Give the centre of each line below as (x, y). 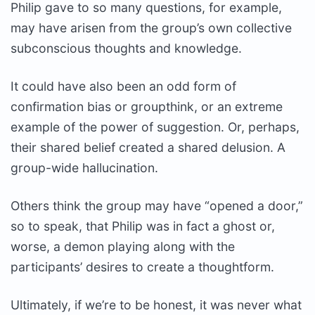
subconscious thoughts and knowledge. (126, 48)
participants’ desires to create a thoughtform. (142, 266)
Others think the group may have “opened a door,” (157, 205)
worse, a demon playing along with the (123, 246)
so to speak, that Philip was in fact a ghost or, (143, 226)
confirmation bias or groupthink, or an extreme (147, 106)
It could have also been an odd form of (123, 86)
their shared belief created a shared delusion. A (148, 147)
